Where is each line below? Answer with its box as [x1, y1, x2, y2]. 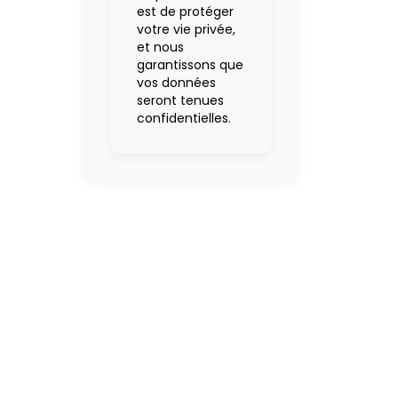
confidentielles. [136, 108, 231, 127]
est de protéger [136, 2, 234, 20]
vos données [136, 73, 216, 92]
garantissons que [136, 55, 243, 74]
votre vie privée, [136, 20, 235, 38]
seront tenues [136, 91, 224, 109]
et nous [136, 37, 184, 56]
